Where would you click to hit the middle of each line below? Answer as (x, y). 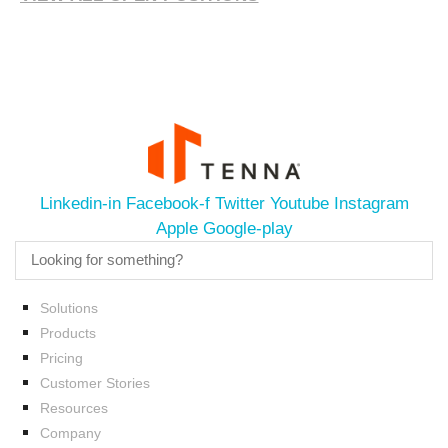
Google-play (247, 228)
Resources (74, 407)
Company (70, 432)
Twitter (239, 203)
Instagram (371, 203)
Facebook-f (167, 203)
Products (68, 332)
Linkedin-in (80, 203)
